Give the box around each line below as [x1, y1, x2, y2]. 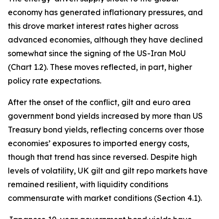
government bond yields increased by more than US [8, 110, 203, 121]
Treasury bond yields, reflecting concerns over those [8, 124, 204, 134]
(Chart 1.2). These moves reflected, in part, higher [8, 62, 192, 72]
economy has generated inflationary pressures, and [8, 7, 203, 17]
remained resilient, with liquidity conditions [8, 179, 168, 189]
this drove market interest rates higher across [8, 21, 178, 31]
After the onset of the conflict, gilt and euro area [8, 97, 191, 107]
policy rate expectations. [8, 75, 101, 86]
